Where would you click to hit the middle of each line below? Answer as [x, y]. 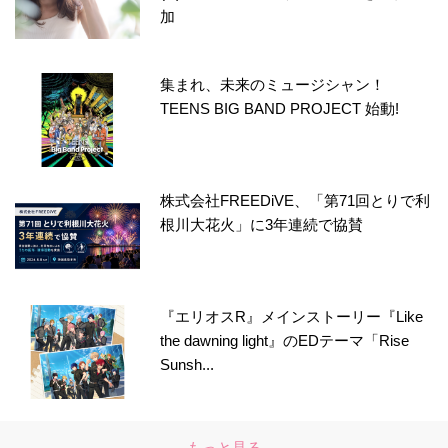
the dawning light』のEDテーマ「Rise [285, 340]
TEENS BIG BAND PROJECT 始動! [280, 108]
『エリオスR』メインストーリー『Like [292, 316]
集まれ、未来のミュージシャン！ [273, 84]
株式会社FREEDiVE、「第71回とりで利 [295, 200]
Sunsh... [187, 364]
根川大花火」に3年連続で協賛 [262, 224]
